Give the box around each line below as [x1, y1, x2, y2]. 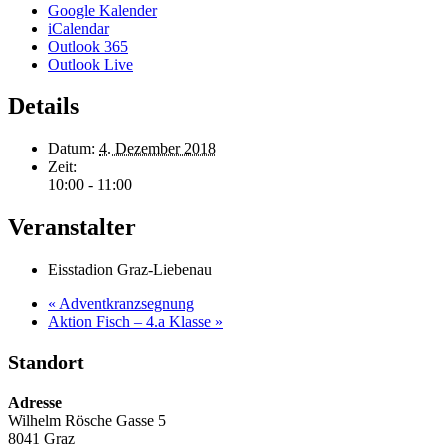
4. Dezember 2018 [99, 140, 216, 158]
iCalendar [48, 19, 109, 37]
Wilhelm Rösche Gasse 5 [8, 412, 166, 430]
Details [8, 93, 79, 120]
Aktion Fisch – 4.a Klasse [48, 313, 215, 331]
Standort [8, 351, 84, 374]
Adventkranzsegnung [56, 295, 194, 313]
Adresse [8, 394, 62, 412]
